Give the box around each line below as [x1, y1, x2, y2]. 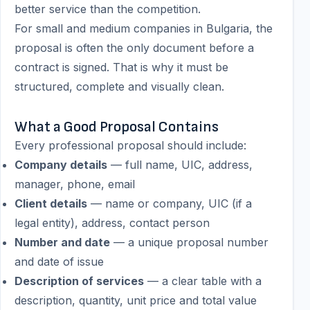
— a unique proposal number [110, 235, 268, 249]
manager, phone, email [15, 177, 135, 191]
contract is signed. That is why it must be [15, 60, 228, 74]
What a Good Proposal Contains [15, 118, 219, 136]
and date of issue [15, 255, 104, 268]
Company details [15, 158, 107, 172]
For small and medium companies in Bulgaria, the [15, 21, 273, 35]
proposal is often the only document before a [15, 41, 254, 55]
